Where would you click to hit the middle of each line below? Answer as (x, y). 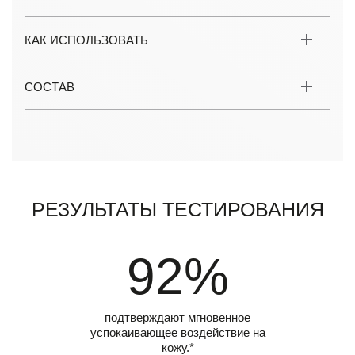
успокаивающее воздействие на (177, 333)
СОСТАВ (50, 87)
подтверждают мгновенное (177, 318)
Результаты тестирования (177, 210)
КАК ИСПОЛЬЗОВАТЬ (86, 40)
